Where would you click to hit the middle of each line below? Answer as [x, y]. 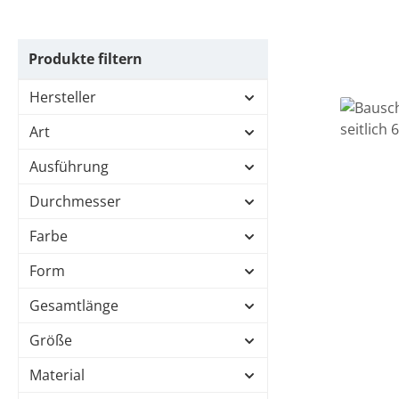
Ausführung [69, 167]
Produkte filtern [85, 59]
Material [57, 375]
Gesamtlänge [74, 305]
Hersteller [63, 97]
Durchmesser [75, 201]
